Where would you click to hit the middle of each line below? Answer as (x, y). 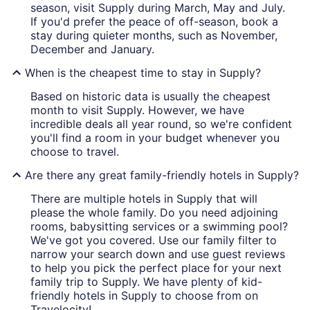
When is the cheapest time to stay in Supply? (143, 73)
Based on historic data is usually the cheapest (151, 97)
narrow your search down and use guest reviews (158, 254)
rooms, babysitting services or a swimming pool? (159, 227)
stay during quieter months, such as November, (154, 36)
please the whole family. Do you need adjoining (154, 213)
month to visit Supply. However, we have (137, 110)
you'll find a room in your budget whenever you (155, 138)
